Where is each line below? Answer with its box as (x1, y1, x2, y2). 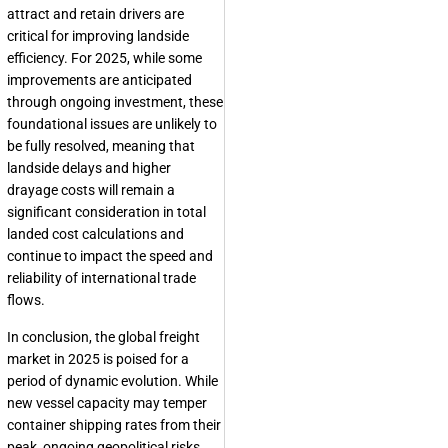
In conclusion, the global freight (7, 329, 200, 346)
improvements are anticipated (7, 72, 192, 89)
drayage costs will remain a (7, 182, 175, 199)
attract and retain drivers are (7, 6, 184, 23)
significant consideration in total (7, 204, 206, 221)
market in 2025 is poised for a (7, 351, 189, 368)
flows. (7, 292, 45, 309)
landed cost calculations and (7, 226, 184, 243)
